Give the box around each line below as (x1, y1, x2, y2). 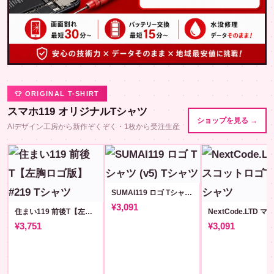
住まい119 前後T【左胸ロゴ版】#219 (84, 207, 92, 216)
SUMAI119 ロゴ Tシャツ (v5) (184, 188, 192, 197)
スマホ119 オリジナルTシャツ (7, 106, 147, 117)
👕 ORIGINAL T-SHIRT (15, 90, 100, 97)
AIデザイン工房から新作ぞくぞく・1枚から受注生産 (7, 123, 180, 130)
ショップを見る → (197, 116, 257, 125)
